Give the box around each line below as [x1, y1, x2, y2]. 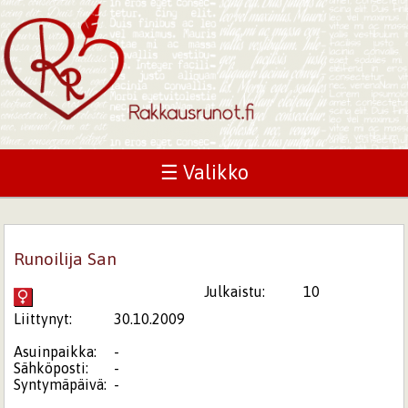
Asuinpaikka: [14, 342, 97, 360]
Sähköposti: [14, 359, 89, 376]
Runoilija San [14, 248, 117, 269]
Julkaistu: [204, 282, 265, 300]
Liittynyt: [14, 310, 73, 327]
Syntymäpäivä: [14, 375, 107, 393]
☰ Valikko [159, 161, 249, 184]
